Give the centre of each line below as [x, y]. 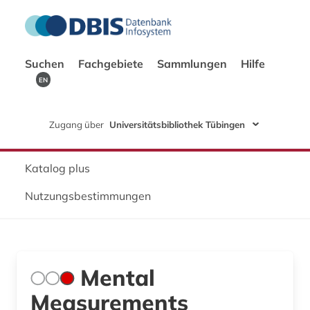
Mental [118, 278]
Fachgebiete [112, 64]
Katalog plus [57, 168]
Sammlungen [193, 64]
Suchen [46, 64]
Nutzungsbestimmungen [88, 196]
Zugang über [76, 124]
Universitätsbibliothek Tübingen [177, 125]
